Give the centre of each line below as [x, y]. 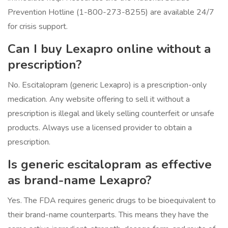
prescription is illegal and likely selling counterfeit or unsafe [111, 114]
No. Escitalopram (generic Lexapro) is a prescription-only [107, 85]
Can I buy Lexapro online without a [109, 49]
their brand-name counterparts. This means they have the [108, 215]
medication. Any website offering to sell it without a [99, 99]
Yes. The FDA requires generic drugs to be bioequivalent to [112, 201]
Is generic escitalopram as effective [110, 165]
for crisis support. [38, 27]
